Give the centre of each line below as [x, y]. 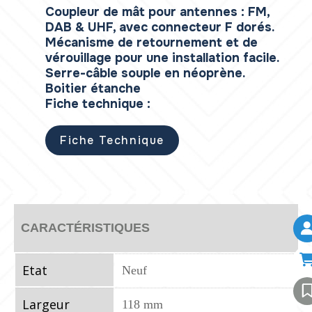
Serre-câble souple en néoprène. [145, 73]
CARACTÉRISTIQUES [85, 228]
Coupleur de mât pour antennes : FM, [157, 12]
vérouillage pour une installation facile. [162, 58]
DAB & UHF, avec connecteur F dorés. [162, 28]
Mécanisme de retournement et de [151, 43]
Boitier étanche [93, 89]
